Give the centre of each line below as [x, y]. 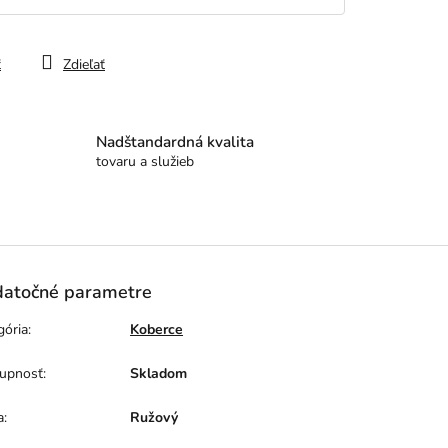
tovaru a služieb [145, 162]
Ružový [154, 418]
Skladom [159, 374]
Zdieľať [84, 65]
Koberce [157, 330]
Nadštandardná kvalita [175, 142]
